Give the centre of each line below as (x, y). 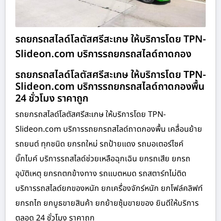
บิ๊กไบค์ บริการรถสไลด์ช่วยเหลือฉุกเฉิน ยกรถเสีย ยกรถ (103, 159)
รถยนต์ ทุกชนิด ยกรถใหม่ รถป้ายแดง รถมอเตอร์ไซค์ (99, 144)
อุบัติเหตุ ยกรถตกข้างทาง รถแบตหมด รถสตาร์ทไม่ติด (101, 174)
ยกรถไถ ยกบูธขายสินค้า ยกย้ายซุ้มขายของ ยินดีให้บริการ (107, 203)
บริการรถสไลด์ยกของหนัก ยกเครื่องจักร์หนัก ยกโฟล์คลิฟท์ (109, 189)
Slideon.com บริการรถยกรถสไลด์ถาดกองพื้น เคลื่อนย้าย (109, 129)
